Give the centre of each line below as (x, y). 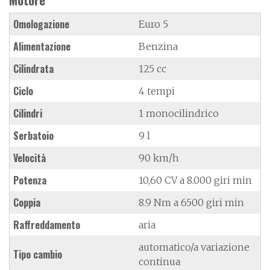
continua (159, 261)
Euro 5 (153, 24)
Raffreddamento (47, 224)
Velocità (30, 158)
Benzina (158, 46)
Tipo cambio (38, 254)
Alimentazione (42, 46)
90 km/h (159, 158)
